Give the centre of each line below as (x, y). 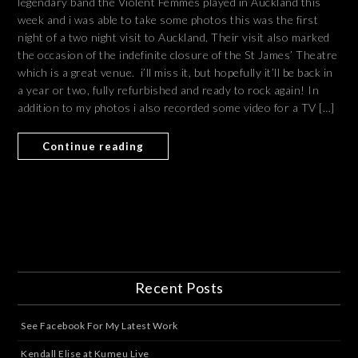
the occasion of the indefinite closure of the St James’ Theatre (178, 55)
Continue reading (93, 147)
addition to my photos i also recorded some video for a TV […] (176, 108)
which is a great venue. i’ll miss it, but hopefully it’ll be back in (175, 73)
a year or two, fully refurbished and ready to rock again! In (169, 90)
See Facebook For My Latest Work (99, 326)
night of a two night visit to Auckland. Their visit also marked (174, 38)
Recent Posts (179, 288)
